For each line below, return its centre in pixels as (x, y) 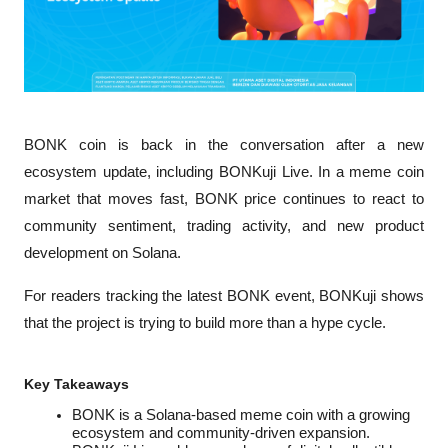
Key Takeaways (76, 384)
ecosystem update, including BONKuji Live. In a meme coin (224, 172)
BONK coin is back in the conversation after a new (224, 145)
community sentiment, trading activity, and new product (224, 226)
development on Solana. (102, 253)
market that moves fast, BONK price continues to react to (224, 199)
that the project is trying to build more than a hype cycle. (205, 323)
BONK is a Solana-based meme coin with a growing (241, 415)
